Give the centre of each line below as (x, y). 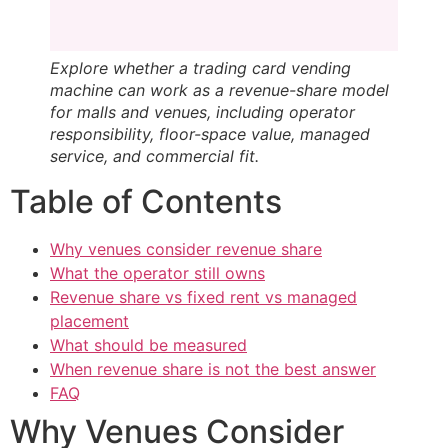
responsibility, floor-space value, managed (210, 134)
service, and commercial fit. (154, 156)
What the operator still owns (157, 273)
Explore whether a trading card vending (200, 68)
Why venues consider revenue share (186, 249)
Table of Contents (146, 202)
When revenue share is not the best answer (213, 369)
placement (89, 321)
